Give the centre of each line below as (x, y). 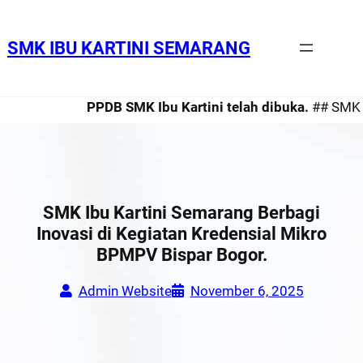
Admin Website (125, 290)
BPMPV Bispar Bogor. (181, 254)
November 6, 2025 (247, 290)
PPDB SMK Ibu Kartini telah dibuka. (178, 107)
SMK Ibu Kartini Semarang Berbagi (181, 212)
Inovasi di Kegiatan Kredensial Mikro (181, 233)
